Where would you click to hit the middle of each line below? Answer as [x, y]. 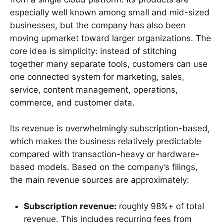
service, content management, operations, [94, 89]
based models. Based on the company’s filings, [104, 167]
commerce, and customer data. [72, 102]
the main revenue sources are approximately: [100, 180]
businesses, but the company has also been [98, 25]
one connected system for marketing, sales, [97, 77]
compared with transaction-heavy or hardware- [105, 154]
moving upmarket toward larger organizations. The [111, 38]
